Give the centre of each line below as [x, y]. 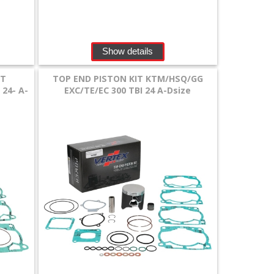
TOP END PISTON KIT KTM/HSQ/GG [128, 78]
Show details [128, 51]
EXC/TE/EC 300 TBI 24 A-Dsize [128, 90]
